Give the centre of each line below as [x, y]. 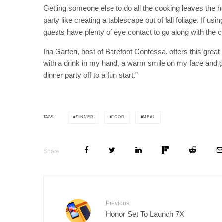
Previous [117, 203]
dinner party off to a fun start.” [90, 75]
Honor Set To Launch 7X [145, 214]
